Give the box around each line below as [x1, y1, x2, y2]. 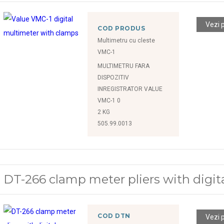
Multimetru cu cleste [97, 36, 155, 44]
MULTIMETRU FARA [97, 62, 150, 69]
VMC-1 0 [97, 96, 121, 104]
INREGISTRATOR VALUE [97, 85, 163, 92]
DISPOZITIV [97, 73, 129, 81]
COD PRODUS [97, 24, 145, 32]
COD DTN [97, 211, 130, 219]
